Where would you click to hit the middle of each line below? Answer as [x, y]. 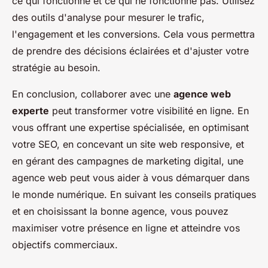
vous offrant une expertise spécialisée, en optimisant [130, 128]
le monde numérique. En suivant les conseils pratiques [134, 195]
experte [31, 111]
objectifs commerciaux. [65, 245]
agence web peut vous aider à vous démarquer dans [131, 178]
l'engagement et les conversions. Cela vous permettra [133, 34]
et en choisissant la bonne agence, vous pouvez [120, 211]
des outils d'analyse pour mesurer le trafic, [108, 18]
